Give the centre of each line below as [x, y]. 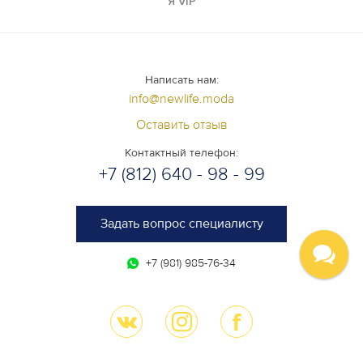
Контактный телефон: [181, 152]
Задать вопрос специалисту [181, 223]
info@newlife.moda [181, 98]
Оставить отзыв [181, 124]
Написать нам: [181, 79]
